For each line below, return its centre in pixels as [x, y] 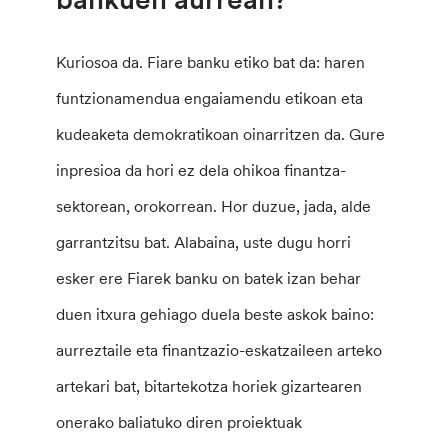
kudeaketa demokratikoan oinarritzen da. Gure [221, 133]
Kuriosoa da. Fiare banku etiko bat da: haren [211, 61]
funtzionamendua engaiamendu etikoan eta [210, 97]
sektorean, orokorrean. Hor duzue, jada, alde [214, 205]
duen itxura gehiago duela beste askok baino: [215, 313]
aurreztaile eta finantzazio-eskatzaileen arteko [219, 349]
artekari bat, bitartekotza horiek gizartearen [209, 385]
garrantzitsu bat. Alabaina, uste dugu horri [204, 241]
